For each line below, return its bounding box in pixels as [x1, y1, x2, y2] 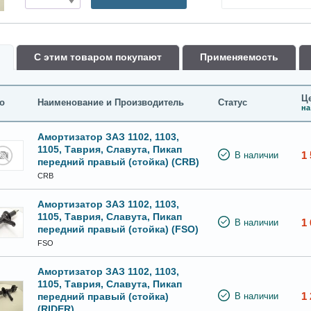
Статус [218, 98, 247, 108]
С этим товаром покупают [33, 51, 162, 62]
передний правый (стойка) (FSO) [37, 223, 199, 235]
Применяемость [199, 51, 278, 62]
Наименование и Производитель [37, 98, 184, 108]
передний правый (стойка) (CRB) [37, 155, 199, 167]
